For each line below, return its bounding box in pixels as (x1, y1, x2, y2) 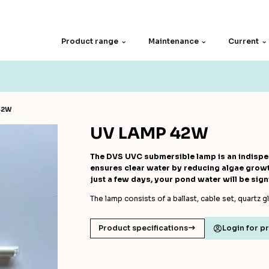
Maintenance (148, 37, 199, 47)
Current (228, 37, 259, 47)
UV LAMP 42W (89, 123, 208, 144)
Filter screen (29, 94, 75, 104)
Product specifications (98, 223, 189, 234)
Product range (61, 37, 119, 47)
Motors (29, 107, 57, 117)
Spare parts (29, 80, 83, 91)
